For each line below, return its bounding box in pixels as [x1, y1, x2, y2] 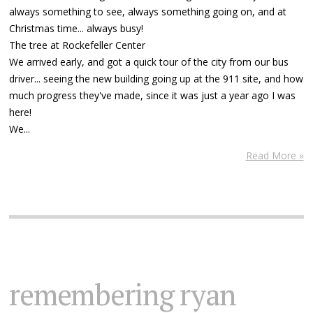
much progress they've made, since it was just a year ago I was [9, 88, 296, 102]
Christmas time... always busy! [9, 21, 144, 35]
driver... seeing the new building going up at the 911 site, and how [9, 71, 304, 85]
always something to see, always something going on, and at [9, 4, 287, 18]
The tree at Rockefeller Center [9, 38, 146, 52]
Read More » [245, 148, 304, 162]
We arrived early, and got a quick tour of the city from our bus [9, 54, 289, 68]
